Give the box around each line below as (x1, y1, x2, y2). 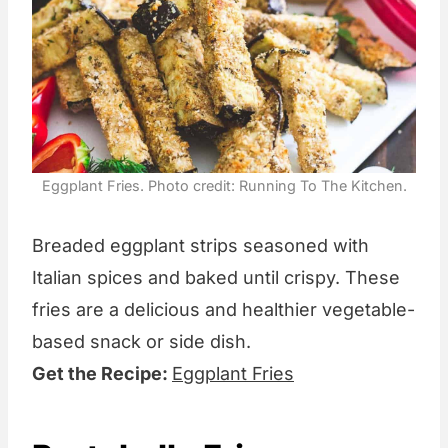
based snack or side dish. (32, 330, 251, 352)
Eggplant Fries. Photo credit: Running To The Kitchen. (41, 176, 407, 194)
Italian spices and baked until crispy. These (32, 266, 400, 288)
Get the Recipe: (32, 362, 172, 384)
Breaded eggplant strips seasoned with (32, 234, 369, 256)
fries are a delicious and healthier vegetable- (32, 298, 415, 320)
